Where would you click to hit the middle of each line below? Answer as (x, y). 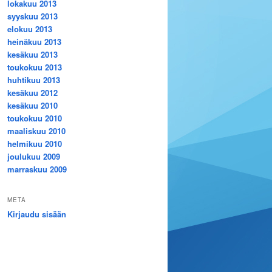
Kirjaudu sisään (37, 214)
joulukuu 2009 (34, 157)
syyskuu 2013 (32, 16)
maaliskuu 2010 (36, 131)
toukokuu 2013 (35, 67)
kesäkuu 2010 (32, 106)
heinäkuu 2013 (34, 42)
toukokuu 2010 (35, 118)
